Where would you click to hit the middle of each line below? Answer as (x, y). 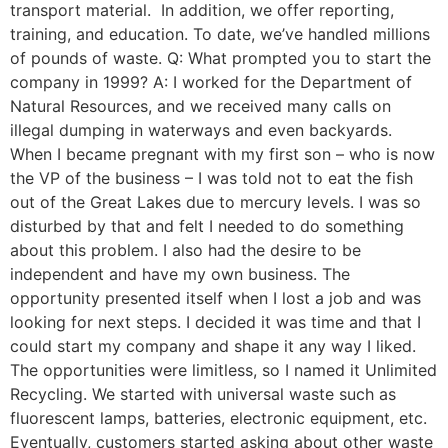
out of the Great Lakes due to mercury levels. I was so (215, 202)
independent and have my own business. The (180, 274)
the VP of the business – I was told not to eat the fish (211, 178)
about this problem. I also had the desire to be (185, 250)
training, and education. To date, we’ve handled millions (220, 34)
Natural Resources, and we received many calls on (200, 106)
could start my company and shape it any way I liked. (213, 346)
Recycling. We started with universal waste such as (203, 394)
